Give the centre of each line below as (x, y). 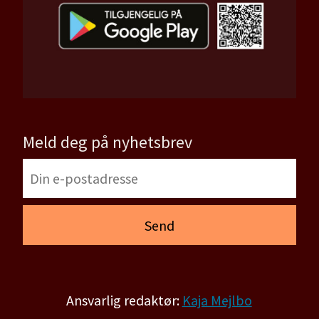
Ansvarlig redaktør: (124, 300)
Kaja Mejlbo (217, 300)
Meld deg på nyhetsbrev (108, 142)
